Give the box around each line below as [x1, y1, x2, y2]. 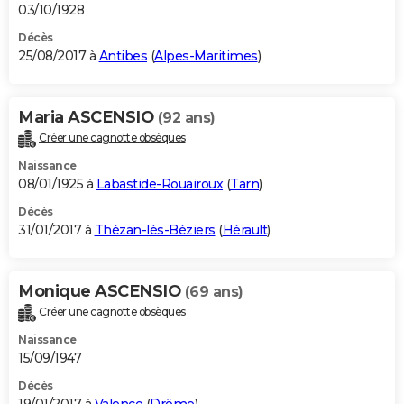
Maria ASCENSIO [18, 107, 158, 128]
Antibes [98, 48, 147, 65]
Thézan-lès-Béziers [94, 222, 216, 239]
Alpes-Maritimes [154, 48, 258, 65]
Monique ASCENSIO [18, 281, 185, 302]
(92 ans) [157, 109, 216, 127]
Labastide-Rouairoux [96, 176, 223, 193]
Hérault [222, 222, 267, 239]
